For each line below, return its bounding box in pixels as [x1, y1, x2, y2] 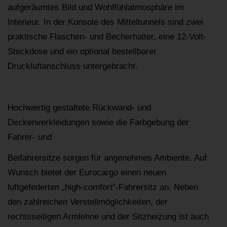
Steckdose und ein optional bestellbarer [8, 47, 157, 57]
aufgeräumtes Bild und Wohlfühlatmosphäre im [8, 3, 184, 13]
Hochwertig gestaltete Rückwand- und [8, 103, 151, 113]
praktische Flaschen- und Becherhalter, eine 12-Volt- [8, 32, 206, 42]
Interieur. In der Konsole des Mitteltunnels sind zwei [8, 17, 203, 27]
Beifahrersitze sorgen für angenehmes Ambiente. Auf [8, 153, 207, 163]
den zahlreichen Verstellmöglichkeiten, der [8, 197, 168, 207]
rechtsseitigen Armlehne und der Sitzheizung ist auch [8, 212, 209, 222]
